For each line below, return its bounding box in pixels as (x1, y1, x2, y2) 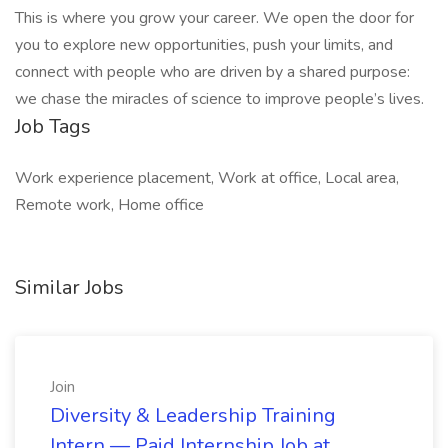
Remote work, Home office (15, 194, 204, 216)
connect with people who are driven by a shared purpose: (15, 61, 410, 83)
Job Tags (15, 113, 91, 140)
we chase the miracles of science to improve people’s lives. (15, 88, 424, 110)
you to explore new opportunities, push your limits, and (15, 34, 393, 56)
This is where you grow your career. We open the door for (15, 7, 414, 29)
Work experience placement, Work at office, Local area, (15, 167, 399, 189)
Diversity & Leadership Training (50, 402, 336, 429)
